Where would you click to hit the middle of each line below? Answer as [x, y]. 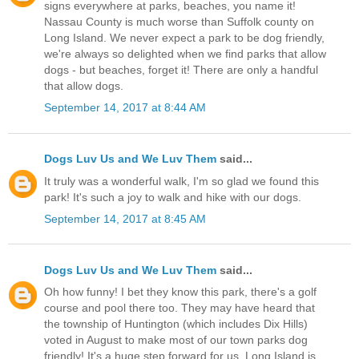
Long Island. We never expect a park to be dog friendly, [184, 38]
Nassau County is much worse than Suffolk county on [179, 22]
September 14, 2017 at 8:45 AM [125, 218]
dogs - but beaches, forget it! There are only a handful [181, 70]
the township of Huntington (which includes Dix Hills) [176, 324]
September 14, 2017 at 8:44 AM [125, 108]
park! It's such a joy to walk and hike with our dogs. [173, 197]
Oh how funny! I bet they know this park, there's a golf [180, 292]
